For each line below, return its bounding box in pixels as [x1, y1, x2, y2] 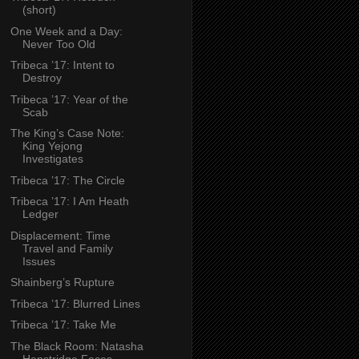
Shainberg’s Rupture [10, 276, 115, 289]
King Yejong [22, 139, 83, 153]
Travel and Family [22, 241, 113, 255]
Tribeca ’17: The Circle [10, 173, 125, 187]
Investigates [22, 152, 83, 166]
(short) [22, 3, 56, 17]
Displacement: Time [10, 228, 111, 242]
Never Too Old [22, 37, 95, 50]
